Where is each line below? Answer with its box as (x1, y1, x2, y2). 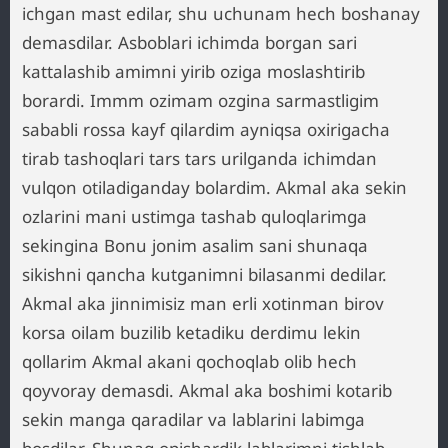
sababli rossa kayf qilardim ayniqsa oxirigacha (22, 118, 390, 141)
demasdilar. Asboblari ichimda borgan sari (22, 31, 357, 54)
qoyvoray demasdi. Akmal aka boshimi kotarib (22, 379, 392, 402)
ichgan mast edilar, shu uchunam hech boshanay (22, 2, 420, 25)
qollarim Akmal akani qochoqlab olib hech (22, 350, 357, 373)
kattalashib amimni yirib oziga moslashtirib (22, 60, 365, 83)
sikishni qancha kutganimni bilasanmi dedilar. (22, 263, 387, 286)
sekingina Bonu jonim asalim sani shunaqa (22, 234, 368, 257)
